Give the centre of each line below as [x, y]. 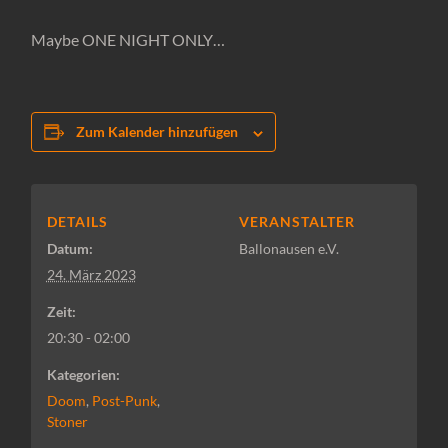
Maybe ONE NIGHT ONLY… [128, 40]
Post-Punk [124, 401]
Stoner [67, 422]
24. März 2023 [91, 275]
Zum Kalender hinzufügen [157, 132]
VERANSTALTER [297, 222]
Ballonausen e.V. [289, 249]
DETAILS [77, 222]
